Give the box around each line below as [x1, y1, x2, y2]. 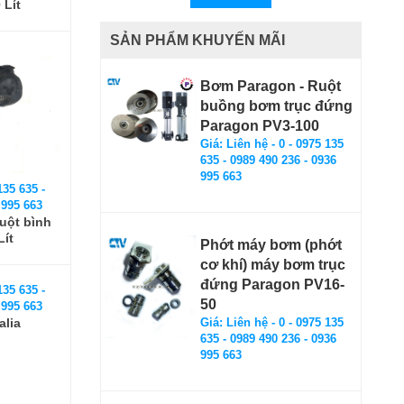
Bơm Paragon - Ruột [200, 78, 341, 94]
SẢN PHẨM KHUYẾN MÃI [110, 32, 285, 48]
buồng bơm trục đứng [200, 98, 353, 114]
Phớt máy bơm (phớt [200, 237, 342, 252]
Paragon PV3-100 [200, 118, 319, 133]
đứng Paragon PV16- [200, 277, 344, 292]
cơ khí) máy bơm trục [200, 257, 345, 272]
